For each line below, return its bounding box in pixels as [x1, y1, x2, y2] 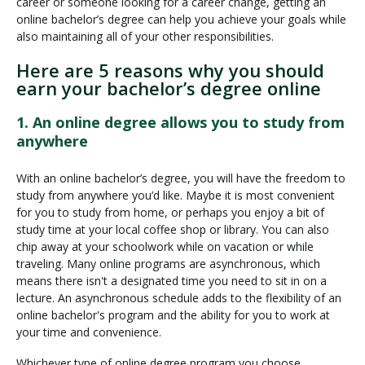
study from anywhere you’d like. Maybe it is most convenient [16, 187, 335, 203]
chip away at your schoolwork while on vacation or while [16, 238, 314, 254]
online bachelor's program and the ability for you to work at [16, 306, 330, 323]
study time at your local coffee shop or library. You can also [16, 221, 329, 237]
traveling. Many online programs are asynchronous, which [16, 255, 320, 271]
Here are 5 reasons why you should [16, 57, 324, 82]
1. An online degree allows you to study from [16, 112, 345, 132]
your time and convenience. [16, 323, 165, 340]
